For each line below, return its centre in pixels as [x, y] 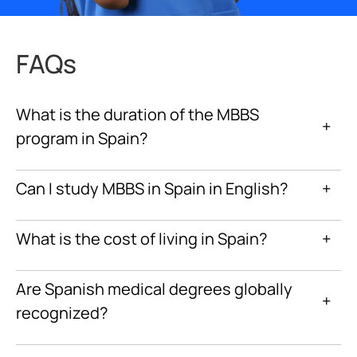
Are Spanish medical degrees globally [154, 289]
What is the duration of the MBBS [137, 115]
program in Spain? [82, 139]
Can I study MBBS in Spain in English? [152, 189]
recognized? [62, 313]
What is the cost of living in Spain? [141, 239]
